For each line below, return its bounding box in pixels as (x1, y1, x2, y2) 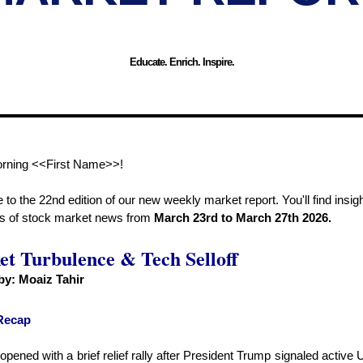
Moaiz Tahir (19, 272, 84, 286)
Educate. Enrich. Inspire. (129, 56, 234, 68)
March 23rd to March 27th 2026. (151, 211, 331, 224)
